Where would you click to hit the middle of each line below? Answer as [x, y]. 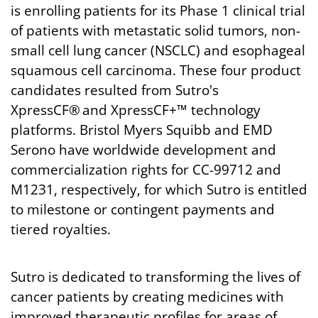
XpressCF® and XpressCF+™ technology [136, 110]
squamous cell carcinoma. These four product [156, 70]
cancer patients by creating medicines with [147, 297]
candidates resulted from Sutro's [115, 90]
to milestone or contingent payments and [143, 209]
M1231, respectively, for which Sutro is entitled [159, 190]
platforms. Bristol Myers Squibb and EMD [142, 130]
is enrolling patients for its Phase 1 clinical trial [158, 11]
